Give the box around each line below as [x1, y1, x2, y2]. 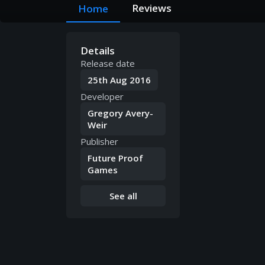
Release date [80, 57, 135, 70]
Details [80, 44, 115, 58]
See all [109, 190, 137, 202]
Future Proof [88, 152, 143, 164]
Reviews [132, 1, 172, 15]
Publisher [80, 135, 118, 148]
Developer [80, 91, 124, 103]
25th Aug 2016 [88, 74, 151, 86]
